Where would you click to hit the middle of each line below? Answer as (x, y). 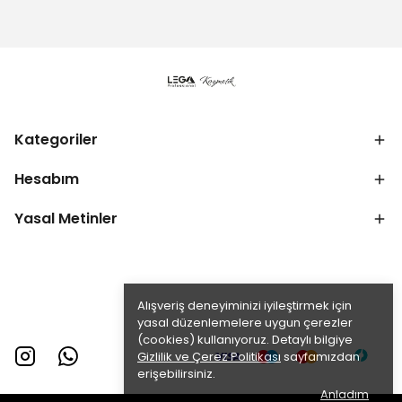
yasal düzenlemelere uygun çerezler (245, 323)
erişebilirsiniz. (176, 374)
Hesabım (47, 179)
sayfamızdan (320, 357)
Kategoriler (56, 139)
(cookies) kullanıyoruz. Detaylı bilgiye (245, 340)
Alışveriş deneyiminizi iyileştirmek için (245, 306)
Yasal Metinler (66, 218)
